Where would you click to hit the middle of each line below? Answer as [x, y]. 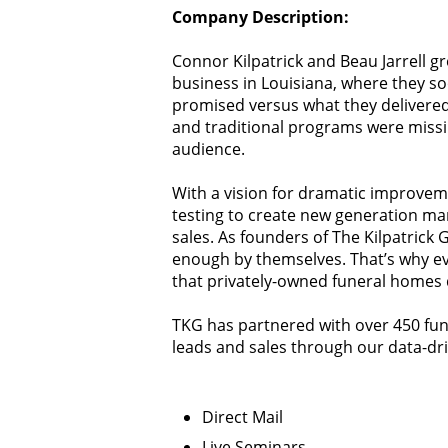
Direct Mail [242, 417]
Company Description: [260, 17]
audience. [208, 149]
